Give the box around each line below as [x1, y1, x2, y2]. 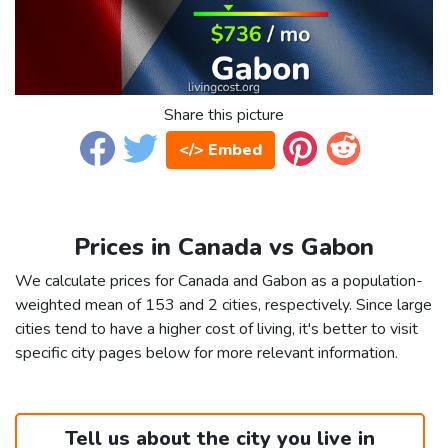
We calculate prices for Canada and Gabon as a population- [15, 270, 423, 293]
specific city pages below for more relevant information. [15, 342, 398, 365]
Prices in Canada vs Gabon [74, 231, 374, 264]
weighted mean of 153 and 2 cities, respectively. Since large [15, 294, 432, 317]
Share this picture [164, 104, 284, 127]
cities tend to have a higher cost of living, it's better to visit [15, 318, 418, 341]
